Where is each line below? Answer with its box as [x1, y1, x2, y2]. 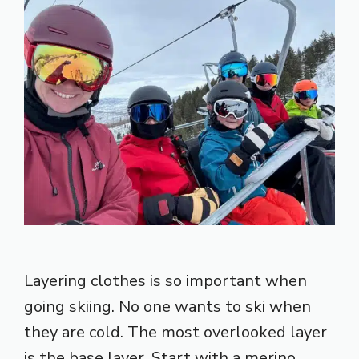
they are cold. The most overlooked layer [24, 321, 327, 343]
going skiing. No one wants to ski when [24, 295, 311, 317]
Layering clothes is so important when [24, 269, 307, 292]
